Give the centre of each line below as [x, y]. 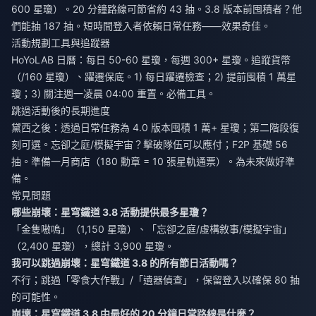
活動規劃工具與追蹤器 [61, 42]
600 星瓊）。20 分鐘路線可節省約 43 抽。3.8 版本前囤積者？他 [157, 8]
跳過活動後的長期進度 [61, 110]
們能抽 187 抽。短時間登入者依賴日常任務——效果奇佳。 [141, 25]
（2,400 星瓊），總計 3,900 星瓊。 [93, 245]
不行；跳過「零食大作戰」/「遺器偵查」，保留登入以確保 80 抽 [156, 279]
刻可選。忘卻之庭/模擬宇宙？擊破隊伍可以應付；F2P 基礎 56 [150, 144]
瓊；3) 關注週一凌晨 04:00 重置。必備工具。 [114, 93]
